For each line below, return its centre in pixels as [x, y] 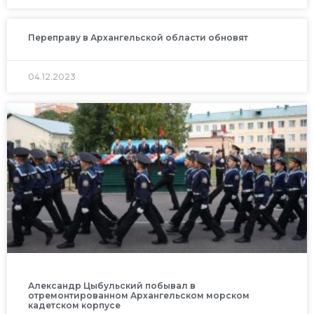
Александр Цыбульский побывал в [112, 285]
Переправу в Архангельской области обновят [138, 37]
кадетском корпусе [74, 305]
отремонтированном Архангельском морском [139, 295]
